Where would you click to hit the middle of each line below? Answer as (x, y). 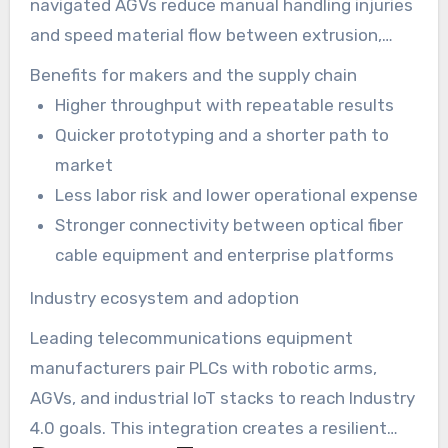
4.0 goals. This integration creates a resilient (208, 427)
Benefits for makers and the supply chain (193, 75)
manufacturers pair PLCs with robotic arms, (203, 367)
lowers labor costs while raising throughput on (214, 95)
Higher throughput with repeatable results (225, 105)
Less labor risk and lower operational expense (237, 195)
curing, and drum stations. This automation (202, 65)
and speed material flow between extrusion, (205, 35)
